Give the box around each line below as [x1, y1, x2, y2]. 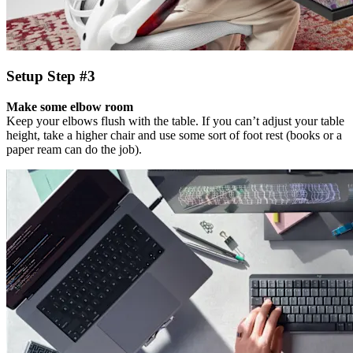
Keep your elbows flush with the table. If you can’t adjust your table [6, 114, 344, 128]
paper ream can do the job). [6, 143, 142, 157]
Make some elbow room [6, 100, 133, 114]
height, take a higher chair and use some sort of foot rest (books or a [6, 128, 342, 143]
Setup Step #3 [6, 68, 95, 85]
